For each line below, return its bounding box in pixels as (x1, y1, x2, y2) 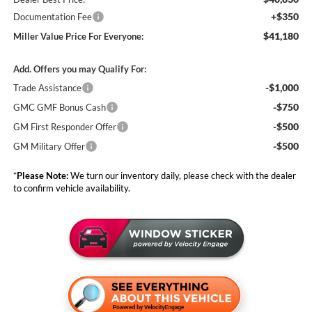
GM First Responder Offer (13, 120, 116, 132)
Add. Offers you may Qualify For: (13, 63, 146, 75)
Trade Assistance (13, 81, 81, 93)
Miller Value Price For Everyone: (13, 30, 143, 42)
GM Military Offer (13, 140, 85, 152)
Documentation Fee (13, 10, 92, 22)
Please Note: (16, 169, 68, 181)
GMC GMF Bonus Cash (13, 101, 106, 113)
